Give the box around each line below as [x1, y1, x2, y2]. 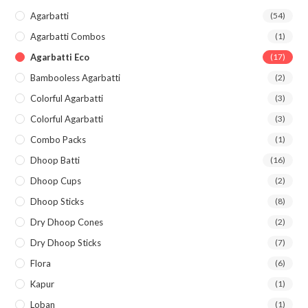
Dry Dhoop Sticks [30, 236, 102, 248]
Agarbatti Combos [30, 30, 106, 42]
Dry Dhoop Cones [30, 216, 104, 228]
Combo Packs [30, 133, 87, 145]
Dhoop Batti [30, 154, 80, 166]
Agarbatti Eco [30, 51, 90, 63]
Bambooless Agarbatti [30, 71, 121, 83]
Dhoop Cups [30, 175, 82, 186]
